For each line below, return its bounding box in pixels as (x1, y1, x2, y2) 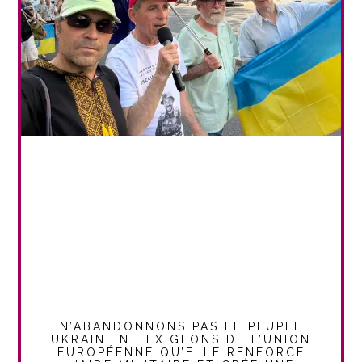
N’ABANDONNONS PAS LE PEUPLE (59, 319, 303, 333)
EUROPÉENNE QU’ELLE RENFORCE (57, 345, 305, 359)
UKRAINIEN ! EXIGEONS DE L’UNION (51, 332, 311, 346)
